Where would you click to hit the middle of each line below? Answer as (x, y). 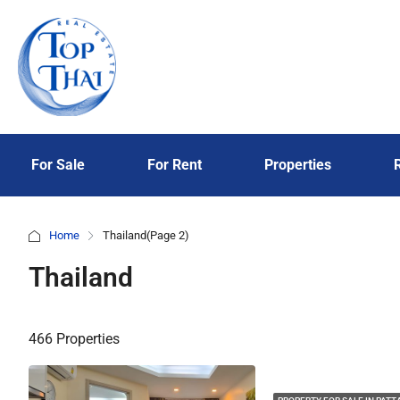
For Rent (175, 165)
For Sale (58, 165)
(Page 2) (168, 235)
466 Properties (74, 339)
